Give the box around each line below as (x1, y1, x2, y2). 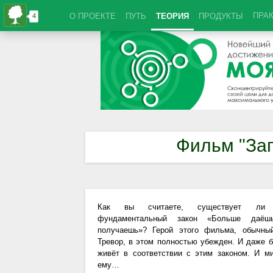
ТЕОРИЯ (156, 12, 189, 21)
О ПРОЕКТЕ (69, 12, 116, 21)
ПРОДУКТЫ (199, 12, 243, 21)
